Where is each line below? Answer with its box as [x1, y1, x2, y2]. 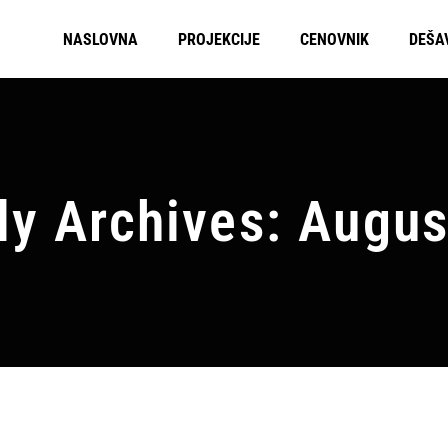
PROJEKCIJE [178, 29, 260, 49]
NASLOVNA [63, 29, 138, 49]
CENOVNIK [300, 29, 369, 49]
